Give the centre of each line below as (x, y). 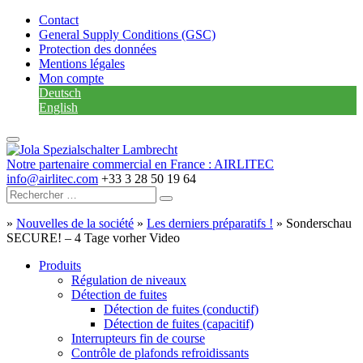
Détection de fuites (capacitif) (179, 324)
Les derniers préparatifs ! (210, 223)
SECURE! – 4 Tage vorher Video (93, 238)
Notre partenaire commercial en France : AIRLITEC (140, 164)
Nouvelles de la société (75, 223)
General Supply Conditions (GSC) (127, 34)
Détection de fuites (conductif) (181, 309)
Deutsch (60, 93)
